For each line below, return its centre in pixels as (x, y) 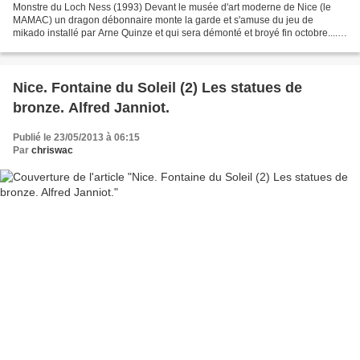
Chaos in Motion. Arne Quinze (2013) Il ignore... (117, 45)
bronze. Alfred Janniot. (91, 107)
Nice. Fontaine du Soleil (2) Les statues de (157, 87)
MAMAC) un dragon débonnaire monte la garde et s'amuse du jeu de (163, 20)
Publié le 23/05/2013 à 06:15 (76, 137)
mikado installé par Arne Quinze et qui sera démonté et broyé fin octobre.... (175, 33)
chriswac (52, 150)
